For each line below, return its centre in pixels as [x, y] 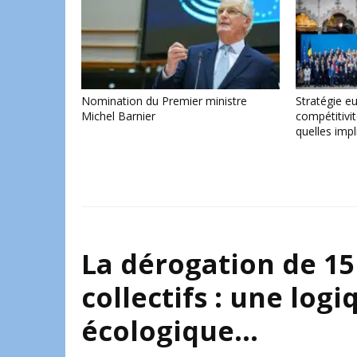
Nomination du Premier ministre [164, 100]
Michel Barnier [118, 116]
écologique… [170, 330]
